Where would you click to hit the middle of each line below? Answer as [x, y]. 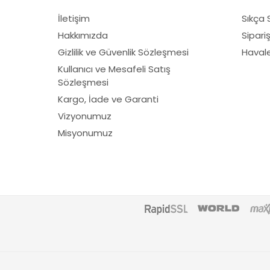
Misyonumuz [85, 133]
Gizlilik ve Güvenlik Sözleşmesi [123, 52]
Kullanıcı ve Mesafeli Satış [114, 69]
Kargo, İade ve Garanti [108, 99]
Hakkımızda [83, 35]
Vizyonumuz [85, 116]
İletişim [74, 18]
